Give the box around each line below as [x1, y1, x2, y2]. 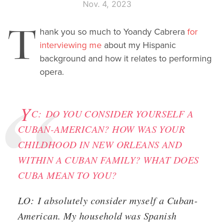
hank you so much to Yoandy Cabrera [40, 25, 187, 39]
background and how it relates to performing [40, 52, 212, 65]
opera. [40, 65, 66, 79]
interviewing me [40, 39, 102, 52]
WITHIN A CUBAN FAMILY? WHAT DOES [17, 153, 199, 166]
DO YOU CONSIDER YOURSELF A [42, 107, 193, 120]
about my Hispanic [102, 39, 176, 52]
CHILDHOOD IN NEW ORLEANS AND [17, 138, 182, 151]
